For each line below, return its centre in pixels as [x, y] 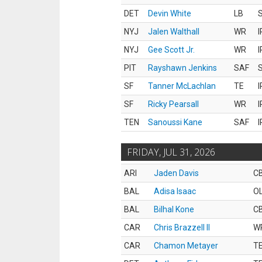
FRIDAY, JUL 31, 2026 [171, 152]
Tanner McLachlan [182, 86]
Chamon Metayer [186, 246]
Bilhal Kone [174, 209]
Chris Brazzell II [182, 227]
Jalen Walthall [174, 32]
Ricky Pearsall [173, 104]
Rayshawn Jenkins [182, 68]
